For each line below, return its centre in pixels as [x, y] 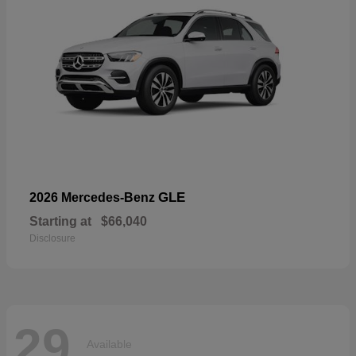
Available [109, 344]
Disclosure [52, 238]
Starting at [60, 221]
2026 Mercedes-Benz [94, 197]
